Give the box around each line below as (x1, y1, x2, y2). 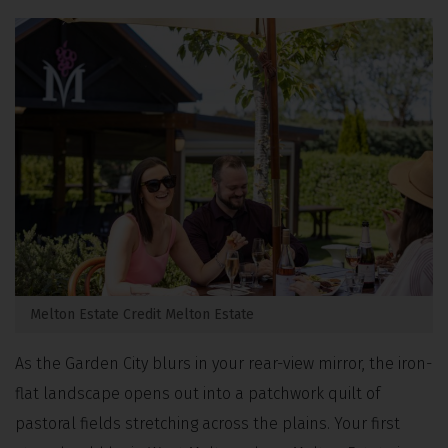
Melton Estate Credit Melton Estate (30, 306, 254, 324)
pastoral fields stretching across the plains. (15, 414, 334, 434)
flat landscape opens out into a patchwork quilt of (15, 384, 380, 404)
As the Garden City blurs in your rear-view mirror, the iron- (15, 354, 432, 374)
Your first (334, 414, 400, 434)
